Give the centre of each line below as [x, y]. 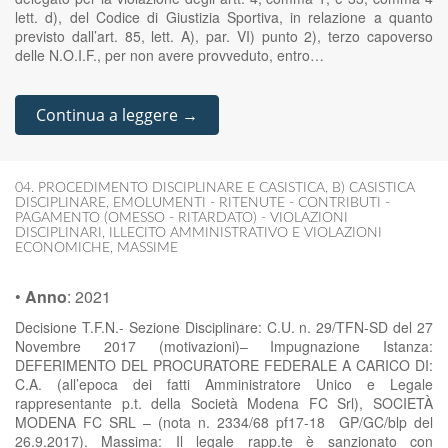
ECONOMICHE [62, 248]
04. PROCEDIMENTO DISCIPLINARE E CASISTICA [170, 188]
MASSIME [147, 248]
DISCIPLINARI [58, 233]
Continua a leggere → [117, 115]
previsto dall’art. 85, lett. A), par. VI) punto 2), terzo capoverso [224, 36]
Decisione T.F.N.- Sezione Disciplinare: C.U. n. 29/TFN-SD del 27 [224, 327]
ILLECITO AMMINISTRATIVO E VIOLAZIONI [245, 233]
